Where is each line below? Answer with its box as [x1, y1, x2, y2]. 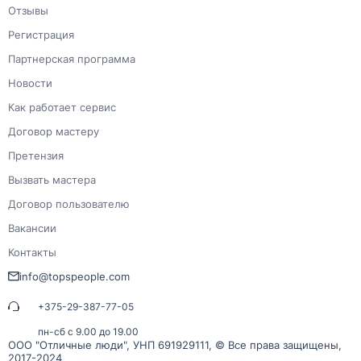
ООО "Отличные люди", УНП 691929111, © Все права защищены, [8, 338, 342, 351]
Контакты [8, 245, 56, 259]
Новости [8, 76, 52, 89]
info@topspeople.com [19, 269, 130, 283]
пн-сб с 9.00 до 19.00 [38, 325, 139, 338]
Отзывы [8, 3, 48, 17]
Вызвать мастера [8, 172, 96, 186]
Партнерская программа [8, 52, 135, 65]
